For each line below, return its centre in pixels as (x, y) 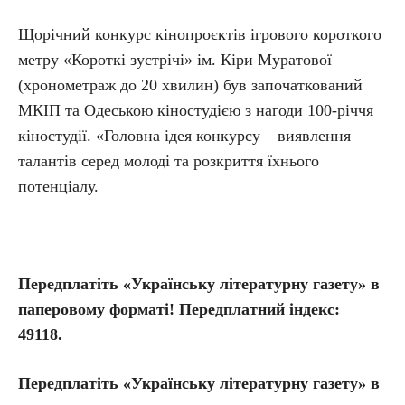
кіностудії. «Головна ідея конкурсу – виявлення (184, 136)
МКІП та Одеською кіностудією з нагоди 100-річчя (196, 110)
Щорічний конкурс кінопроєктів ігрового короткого (200, 34)
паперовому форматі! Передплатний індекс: (179, 309)
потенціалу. (58, 186)
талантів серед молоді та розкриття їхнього (169, 161)
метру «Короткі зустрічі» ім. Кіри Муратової (175, 60)
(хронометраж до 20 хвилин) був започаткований (190, 85)
